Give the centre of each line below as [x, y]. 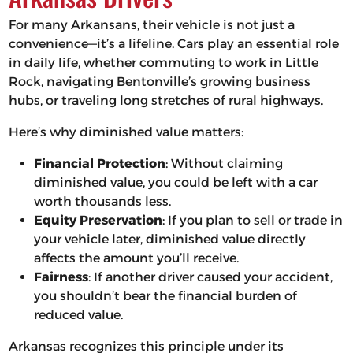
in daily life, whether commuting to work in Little [163, 63]
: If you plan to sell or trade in [252, 221]
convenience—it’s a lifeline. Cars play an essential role [173, 44]
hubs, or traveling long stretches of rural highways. [165, 101]
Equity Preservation [98, 221]
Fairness [61, 277]
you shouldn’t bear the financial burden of [165, 296]
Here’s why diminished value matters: [126, 132]
